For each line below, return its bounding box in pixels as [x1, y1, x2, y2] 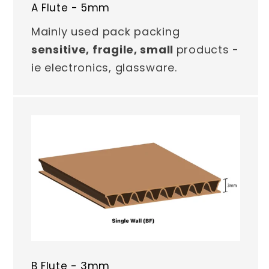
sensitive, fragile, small [31, 42, 177, 58]
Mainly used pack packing [31, 24, 180, 40]
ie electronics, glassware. [31, 60, 177, 76]
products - [176, 42, 239, 58]
